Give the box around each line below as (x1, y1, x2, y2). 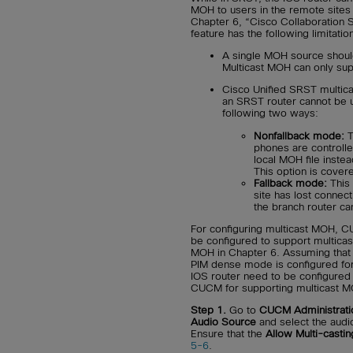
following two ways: (222, 107, 318, 120)
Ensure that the (191, 328, 266, 340)
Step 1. (191, 304, 226, 317)
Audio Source (191, 316, 256, 329)
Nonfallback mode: (254, 129, 344, 142)
